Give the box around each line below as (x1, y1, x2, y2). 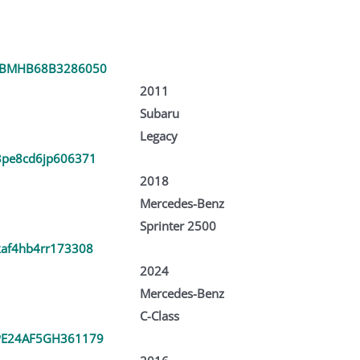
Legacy (139, 127, 178, 144)
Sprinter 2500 (139, 217, 216, 234)
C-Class (139, 307, 179, 324)
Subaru (139, 104, 179, 121)
